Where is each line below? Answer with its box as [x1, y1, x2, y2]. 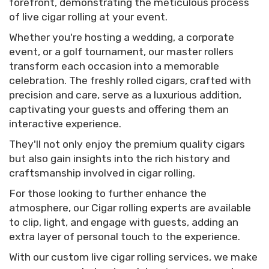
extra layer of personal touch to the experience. [9, 230, 240, 243]
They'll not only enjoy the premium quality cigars [9, 138, 245, 150]
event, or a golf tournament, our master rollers [9, 45, 234, 58]
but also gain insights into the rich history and [9, 152, 230, 165]
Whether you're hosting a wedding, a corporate [9, 31, 234, 43]
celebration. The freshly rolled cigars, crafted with [9, 74, 251, 86]
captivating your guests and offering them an [9, 103, 229, 115]
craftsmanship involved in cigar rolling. [9, 166, 195, 179]
